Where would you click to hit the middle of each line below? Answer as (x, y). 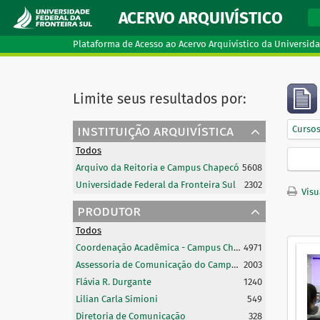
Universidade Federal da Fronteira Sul (156, 185)
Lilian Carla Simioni (117, 299)
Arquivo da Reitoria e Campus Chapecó (157, 167)
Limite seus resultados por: (160, 99)
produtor (109, 211)
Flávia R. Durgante (114, 282)
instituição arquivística (155, 131)
